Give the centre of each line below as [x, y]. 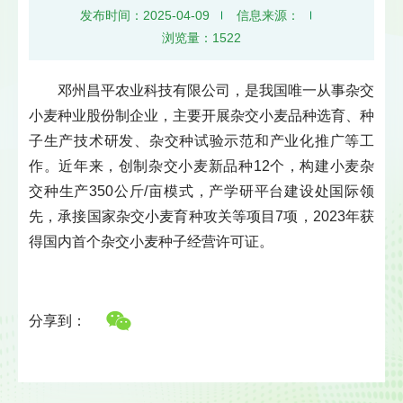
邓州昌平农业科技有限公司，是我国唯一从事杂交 [216, 90]
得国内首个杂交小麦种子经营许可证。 [151, 241]
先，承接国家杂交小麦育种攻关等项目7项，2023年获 [201, 216]
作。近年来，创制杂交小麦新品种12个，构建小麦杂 [201, 166]
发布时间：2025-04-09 [145, 15]
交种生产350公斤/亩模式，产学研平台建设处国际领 [201, 191]
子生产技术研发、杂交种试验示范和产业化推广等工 [201, 140]
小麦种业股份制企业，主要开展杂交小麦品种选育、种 [201, 115]
